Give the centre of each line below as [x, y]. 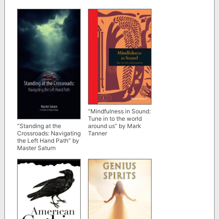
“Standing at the [39, 126]
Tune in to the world [115, 119]
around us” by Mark [114, 126]
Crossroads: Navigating [49, 133]
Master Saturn [36, 148]
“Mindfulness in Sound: [119, 111]
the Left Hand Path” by [48, 141]
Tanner [97, 133]
